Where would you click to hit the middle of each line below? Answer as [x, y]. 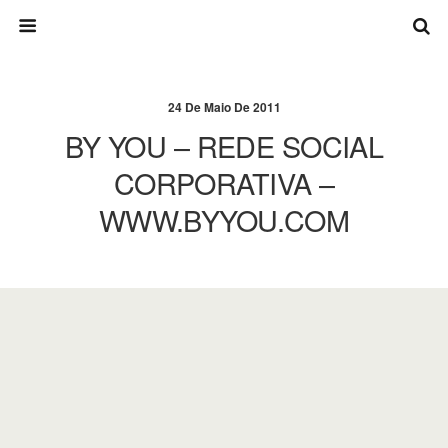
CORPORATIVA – [224, 182]
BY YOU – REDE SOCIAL [224, 145]
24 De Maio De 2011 [224, 107]
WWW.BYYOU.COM [224, 219]
